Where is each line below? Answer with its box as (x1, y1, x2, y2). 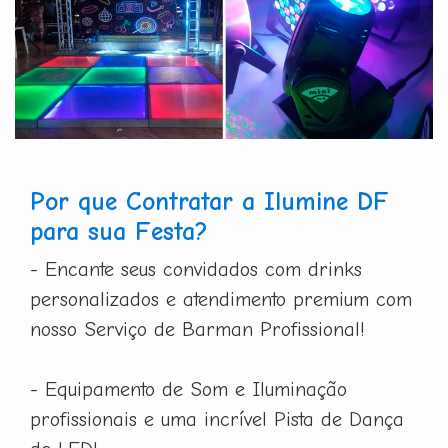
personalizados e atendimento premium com (30, 287, 412, 311)
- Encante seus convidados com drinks (30, 257, 362, 281)
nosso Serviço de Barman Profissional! (30, 317, 365, 341)
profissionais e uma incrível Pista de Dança (30, 407, 404, 431)
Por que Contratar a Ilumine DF (30, 186, 389, 216)
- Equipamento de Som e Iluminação (30, 377, 347, 401)
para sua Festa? (30, 216, 208, 246)
